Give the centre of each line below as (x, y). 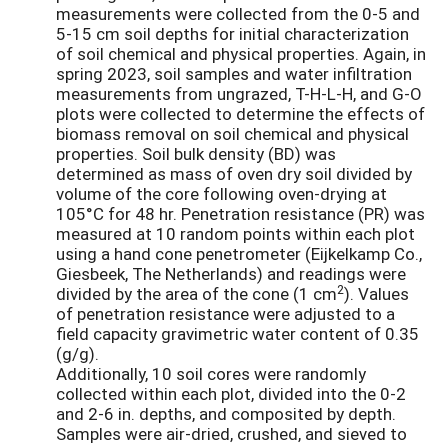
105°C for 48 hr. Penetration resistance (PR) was (240, 214)
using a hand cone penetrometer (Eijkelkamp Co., (239, 254)
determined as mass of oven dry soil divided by (234, 174)
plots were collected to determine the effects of (240, 114)
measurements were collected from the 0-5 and (238, 14)
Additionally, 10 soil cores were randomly (211, 374)
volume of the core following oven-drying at (221, 194)
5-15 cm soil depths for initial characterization (232, 34)
